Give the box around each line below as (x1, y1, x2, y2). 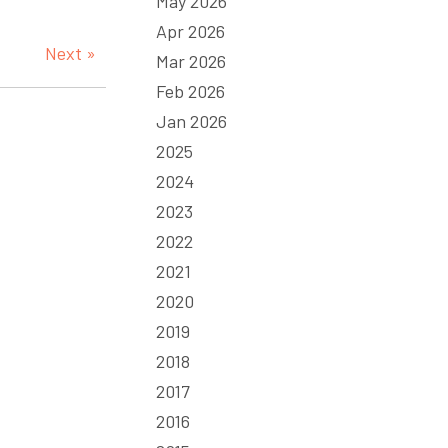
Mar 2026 (156, 50, 226, 72)
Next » (45, 42, 96, 64)
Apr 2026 (156, 20, 225, 42)
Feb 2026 (156, 80, 225, 102)
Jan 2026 (156, 110, 227, 132)
